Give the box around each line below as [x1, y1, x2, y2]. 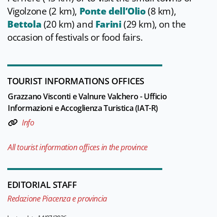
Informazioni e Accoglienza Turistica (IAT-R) [8, 103, 158, 114]
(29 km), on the [123, 18, 186, 31]
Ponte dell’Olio [79, 5, 146, 18]
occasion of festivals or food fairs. [7, 31, 143, 44]
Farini [95, 18, 124, 31]
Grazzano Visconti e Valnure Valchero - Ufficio [8, 91, 167, 102]
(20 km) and [43, 18, 95, 31]
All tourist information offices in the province [8, 142, 148, 153]
